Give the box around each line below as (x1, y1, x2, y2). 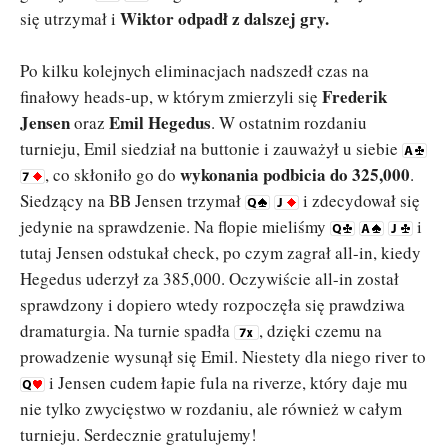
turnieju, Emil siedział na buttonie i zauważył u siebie (20, 137, 402, 160)
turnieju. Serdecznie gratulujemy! (20, 423, 257, 446)
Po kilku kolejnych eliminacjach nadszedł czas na (20, 59, 369, 82)
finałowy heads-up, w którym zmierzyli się (20, 85, 322, 108)
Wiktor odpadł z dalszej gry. (120, 6, 329, 31)
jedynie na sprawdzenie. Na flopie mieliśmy (20, 215, 330, 238)
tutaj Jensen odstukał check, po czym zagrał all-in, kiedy (20, 241, 421, 264)
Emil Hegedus (105, 110, 211, 135)
